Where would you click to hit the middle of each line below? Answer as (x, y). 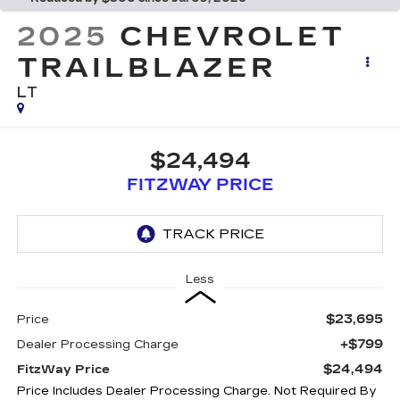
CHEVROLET (233, 37)
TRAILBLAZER (146, 68)
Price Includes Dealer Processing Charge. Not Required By (196, 391)
